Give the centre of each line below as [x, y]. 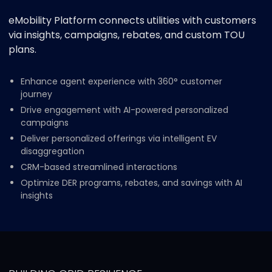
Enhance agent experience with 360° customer [121, 81]
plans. [22, 49]
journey [36, 94]
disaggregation [52, 151]
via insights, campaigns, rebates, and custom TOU [126, 35]
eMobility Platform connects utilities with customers [132, 20]
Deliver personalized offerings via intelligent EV [118, 138]
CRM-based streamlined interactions [99, 167]
